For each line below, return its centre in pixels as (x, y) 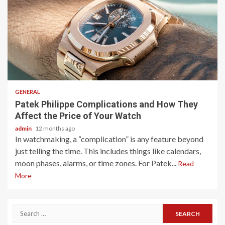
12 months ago (55, 128)
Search (25, 209)
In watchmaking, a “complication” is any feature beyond (109, 139)
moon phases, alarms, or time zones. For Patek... (96, 163)
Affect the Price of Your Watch (78, 116)
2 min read (36, 66)
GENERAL (28, 92)
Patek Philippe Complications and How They (106, 104)
